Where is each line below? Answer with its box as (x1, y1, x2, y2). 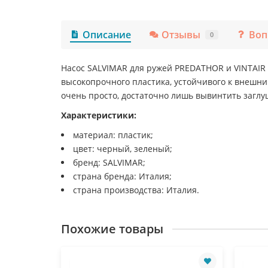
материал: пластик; (73, 129, 153, 141)
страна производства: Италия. (73, 184, 199, 196)
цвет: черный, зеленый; (73, 142, 172, 154)
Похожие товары (61, 220, 163, 237)
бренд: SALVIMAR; (73, 156, 145, 168)
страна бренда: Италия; (73, 170, 172, 182)
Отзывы (162, 28, 201, 41)
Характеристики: (61, 109, 136, 121)
